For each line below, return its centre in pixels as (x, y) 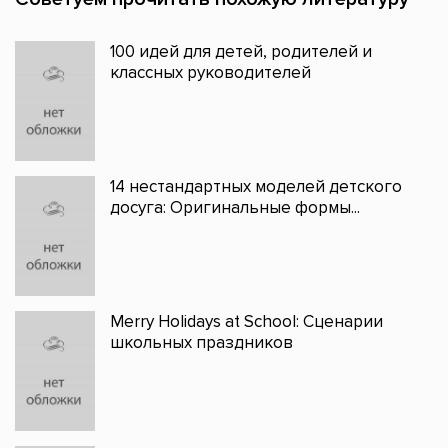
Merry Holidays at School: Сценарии (246, 322)
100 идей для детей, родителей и (241, 52)
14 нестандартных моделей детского (256, 187)
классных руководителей (210, 73)
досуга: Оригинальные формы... (235, 208)
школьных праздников (201, 343)
